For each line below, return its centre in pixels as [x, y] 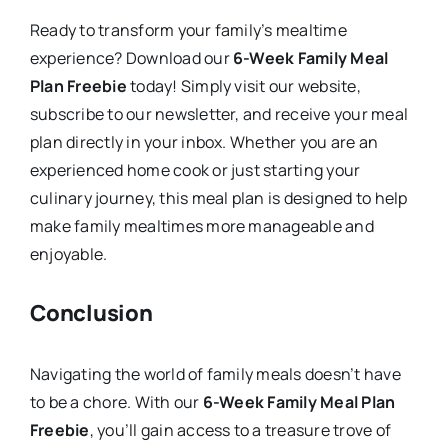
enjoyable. [68, 254]
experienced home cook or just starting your [195, 170]
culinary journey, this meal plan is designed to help [218, 198]
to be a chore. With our [116, 401]
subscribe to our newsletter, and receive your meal [218, 114]
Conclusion [91, 313]
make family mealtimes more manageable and [201, 226]
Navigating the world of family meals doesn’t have [215, 373]
